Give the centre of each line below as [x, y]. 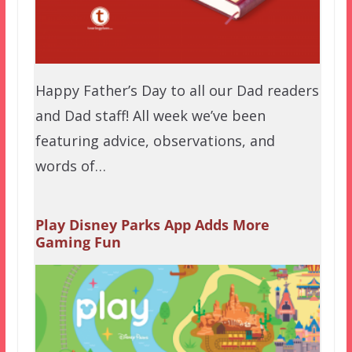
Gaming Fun [78, 242]
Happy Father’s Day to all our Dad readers [177, 90]
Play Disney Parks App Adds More [152, 225]
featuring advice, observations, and [155, 140]
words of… [70, 165]
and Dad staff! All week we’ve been [150, 115]
